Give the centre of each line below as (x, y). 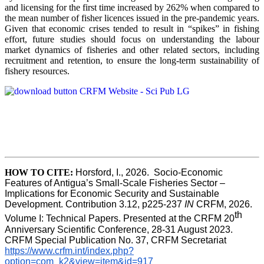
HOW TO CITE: (40, 173)
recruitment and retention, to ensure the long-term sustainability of (132, 61)
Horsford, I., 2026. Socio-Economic (149, 173)
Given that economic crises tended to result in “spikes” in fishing (132, 29)
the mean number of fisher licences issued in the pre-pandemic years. (132, 18)
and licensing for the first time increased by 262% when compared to (132, 8)
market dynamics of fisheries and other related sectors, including (132, 50)
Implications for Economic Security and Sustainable (112, 194)
